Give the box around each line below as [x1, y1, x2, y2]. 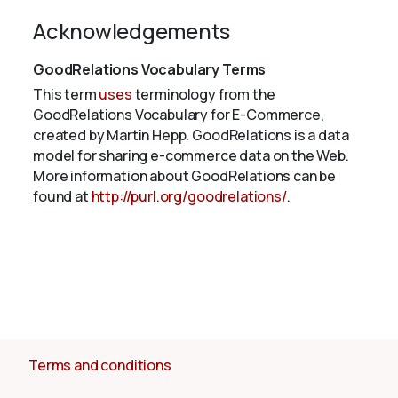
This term [33, 84, 99, 105]
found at [33, 187, 92, 207]
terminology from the [131, 84, 275, 105]
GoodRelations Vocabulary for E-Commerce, [33, 105, 324, 125]
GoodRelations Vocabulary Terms [33, 60, 267, 80]
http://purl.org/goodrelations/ [91, 187, 287, 207]
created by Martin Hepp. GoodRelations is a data [33, 125, 349, 146]
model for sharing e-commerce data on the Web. [33, 146, 349, 166]
